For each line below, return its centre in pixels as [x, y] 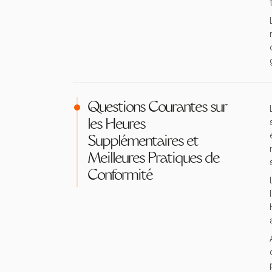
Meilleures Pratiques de [153, 159]
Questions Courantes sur [157, 108]
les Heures [116, 125]
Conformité [120, 176]
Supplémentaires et [143, 142]
